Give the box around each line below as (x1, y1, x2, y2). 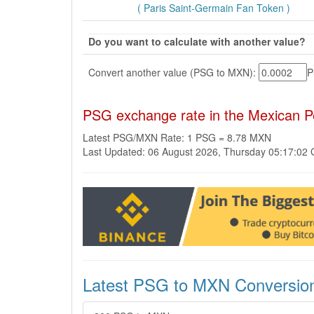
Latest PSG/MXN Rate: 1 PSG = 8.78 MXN (83, 130, 271, 144)
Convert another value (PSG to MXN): (88, 64, 259, 79)
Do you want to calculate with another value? (88, 34, 306, 48)
